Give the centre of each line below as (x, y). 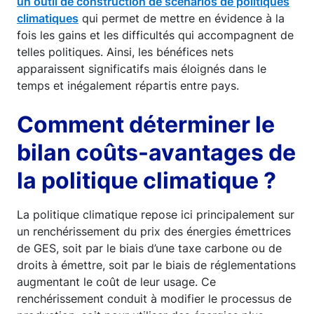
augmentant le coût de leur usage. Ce (116, 281)
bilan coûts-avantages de (156, 152)
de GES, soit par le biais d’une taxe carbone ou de (149, 248)
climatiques (48, 18)
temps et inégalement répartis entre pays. (128, 85)
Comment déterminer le (146, 124)
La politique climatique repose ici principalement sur (156, 214)
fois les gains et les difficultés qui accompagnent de (155, 35)
